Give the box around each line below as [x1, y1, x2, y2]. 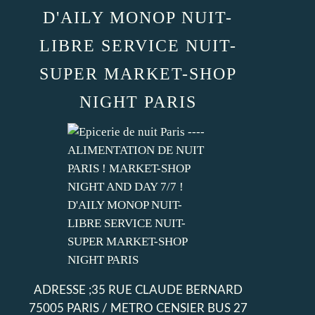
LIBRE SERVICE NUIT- [39, 37, 237, 55]
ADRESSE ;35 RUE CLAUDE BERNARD [33, 284, 243, 296]
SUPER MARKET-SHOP [39, 65, 237, 83]
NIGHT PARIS [79, 93, 197, 111]
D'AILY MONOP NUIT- [43, 8, 233, 27]
